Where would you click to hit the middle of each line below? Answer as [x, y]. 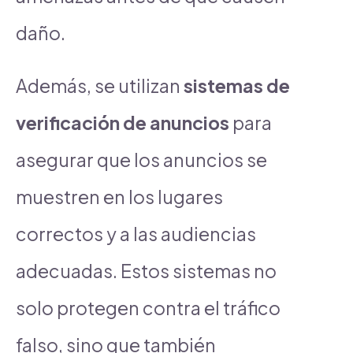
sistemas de [237, 85]
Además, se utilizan [100, 85]
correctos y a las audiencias [136, 233]
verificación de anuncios [123, 122]
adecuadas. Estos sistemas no [146, 270]
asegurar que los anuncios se [141, 159]
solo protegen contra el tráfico [148, 307]
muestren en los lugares [119, 196]
